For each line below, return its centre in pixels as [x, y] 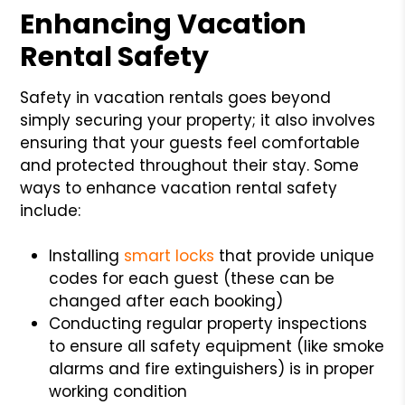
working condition [118, 391]
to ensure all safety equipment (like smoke [217, 346]
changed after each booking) [166, 301]
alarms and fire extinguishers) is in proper [212, 368]
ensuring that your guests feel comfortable [190, 142]
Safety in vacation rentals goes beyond [176, 97]
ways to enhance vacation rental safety [179, 188]
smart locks [170, 255]
